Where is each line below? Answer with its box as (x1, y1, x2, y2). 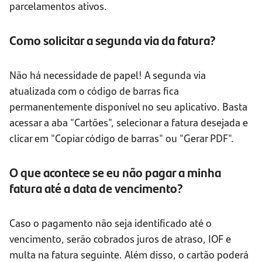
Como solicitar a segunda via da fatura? (9, 31, 216, 50)
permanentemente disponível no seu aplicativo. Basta (9, 99, 247, 114)
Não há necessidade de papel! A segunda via (9, 67, 206, 82)
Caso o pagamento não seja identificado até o (9, 215, 212, 230)
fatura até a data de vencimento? (9, 179, 183, 198)
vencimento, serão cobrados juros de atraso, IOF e (9, 231, 231, 246)
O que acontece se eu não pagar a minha (9, 163, 221, 182)
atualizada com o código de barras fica (9, 83, 179, 98)
